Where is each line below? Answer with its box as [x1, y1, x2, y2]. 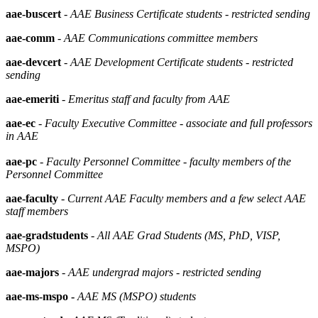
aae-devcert [6, 55, 61, 68]
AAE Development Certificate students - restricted [70, 55, 293, 68]
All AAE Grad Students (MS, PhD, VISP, [97, 229, 280, 241]
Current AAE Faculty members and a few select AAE [67, 192, 306, 204]
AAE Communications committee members [64, 31, 258, 44]
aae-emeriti [6, 92, 59, 105]
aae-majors [6, 265, 59, 278]
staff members [6, 204, 68, 217]
